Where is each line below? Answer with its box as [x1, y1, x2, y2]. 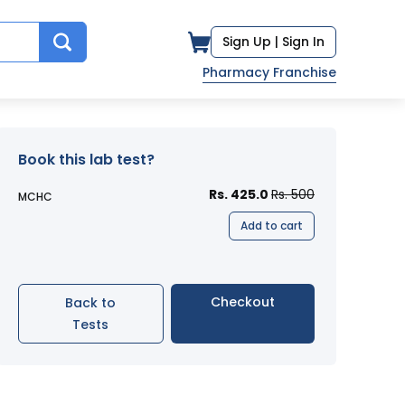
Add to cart [240, 218, 303, 233]
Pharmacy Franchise [202, 63, 336, 81]
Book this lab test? [18, 149, 155, 170]
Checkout [210, 293, 275, 311]
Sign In [282, 33, 325, 51]
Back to [65, 294, 117, 312]
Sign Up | [222, 33, 278, 51]
